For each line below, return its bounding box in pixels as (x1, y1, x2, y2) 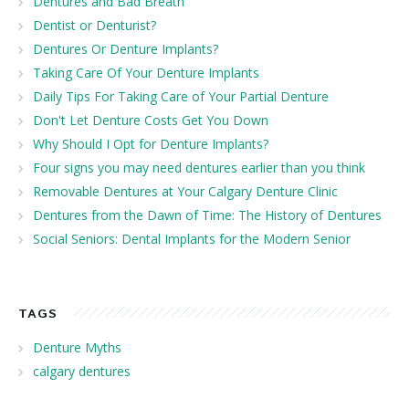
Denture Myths (33, 338, 121, 356)
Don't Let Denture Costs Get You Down (33, 110, 268, 129)
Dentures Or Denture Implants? (33, 39, 218, 58)
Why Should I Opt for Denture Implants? (33, 134, 268, 152)
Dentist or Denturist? (33, 16, 156, 34)
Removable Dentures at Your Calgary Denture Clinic (33, 182, 338, 200)
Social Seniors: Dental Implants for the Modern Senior (33, 229, 351, 247)
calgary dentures (33, 362, 131, 380)
